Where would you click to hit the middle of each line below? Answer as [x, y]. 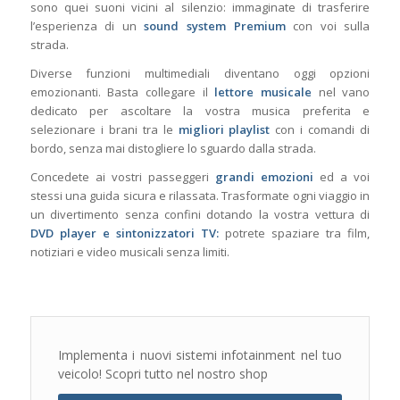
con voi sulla [328, 26]
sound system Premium [215, 26]
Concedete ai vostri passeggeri [122, 177]
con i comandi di [320, 130]
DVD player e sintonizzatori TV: [124, 233]
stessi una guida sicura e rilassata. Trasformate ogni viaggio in [200, 196]
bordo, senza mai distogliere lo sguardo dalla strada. [173, 149]
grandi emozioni [265, 177]
